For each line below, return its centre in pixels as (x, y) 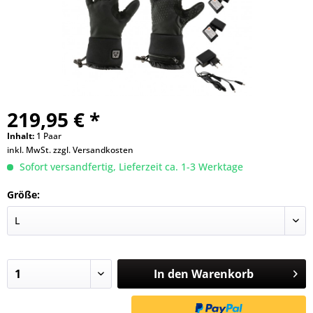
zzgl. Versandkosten (93, 150)
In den (171, 274)
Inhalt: (22, 136)
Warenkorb (222, 274)
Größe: (23, 195)
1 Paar (49, 136)
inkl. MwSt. (30, 150)
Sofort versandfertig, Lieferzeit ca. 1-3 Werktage (130, 167)
